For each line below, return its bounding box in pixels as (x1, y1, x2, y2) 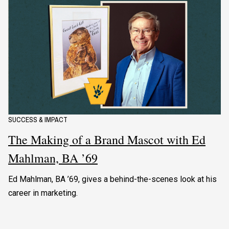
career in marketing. (8, 188, 78, 198)
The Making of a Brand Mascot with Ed (8, 131, 205, 148)
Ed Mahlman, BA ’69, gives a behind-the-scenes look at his (8, 174, 217, 185)
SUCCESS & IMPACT (8, 115, 67, 125)
